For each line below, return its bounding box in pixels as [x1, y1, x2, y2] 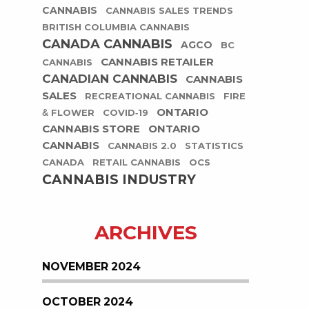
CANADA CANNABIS [42, 37, 172, 52]
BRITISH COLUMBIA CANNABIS [42, 22, 190, 33]
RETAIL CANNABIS [92, 157, 181, 168]
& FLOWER [42, 108, 94, 119]
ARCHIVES [94, 221, 197, 243]
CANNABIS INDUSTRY [42, 172, 196, 188]
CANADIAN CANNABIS [42, 72, 177, 86]
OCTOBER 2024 [42, 295, 133, 308]
